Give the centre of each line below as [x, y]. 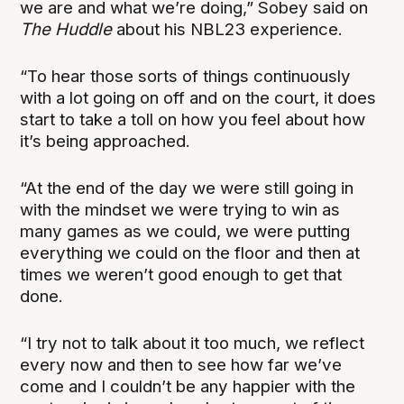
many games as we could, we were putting [185, 231]
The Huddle [69, 29]
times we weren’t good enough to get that [181, 274]
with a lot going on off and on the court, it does [198, 97]
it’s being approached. [106, 141]
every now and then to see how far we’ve [181, 364]
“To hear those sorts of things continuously [186, 76]
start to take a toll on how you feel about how [193, 119]
